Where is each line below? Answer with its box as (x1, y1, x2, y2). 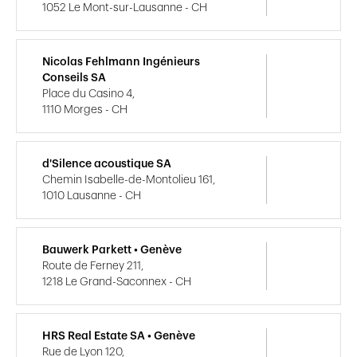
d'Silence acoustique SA (42, 158, 171, 170)
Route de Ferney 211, (42, 260, 143, 272)
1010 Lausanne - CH (42, 190, 141, 202)
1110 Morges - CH (42, 104, 127, 116)
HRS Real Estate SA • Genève (42, 330, 195, 342)
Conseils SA (42, 72, 106, 84)
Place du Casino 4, (42, 88, 135, 100)
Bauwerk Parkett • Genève (42, 244, 182, 256)
